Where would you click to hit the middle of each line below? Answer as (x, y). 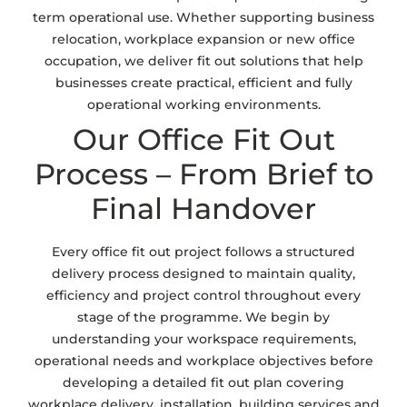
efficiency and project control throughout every (203, 295)
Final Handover (203, 208)
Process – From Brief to (203, 174)
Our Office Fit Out (203, 139)
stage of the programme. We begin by (203, 317)
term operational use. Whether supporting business (203, 17)
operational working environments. (203, 104)
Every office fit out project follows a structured (203, 251)
